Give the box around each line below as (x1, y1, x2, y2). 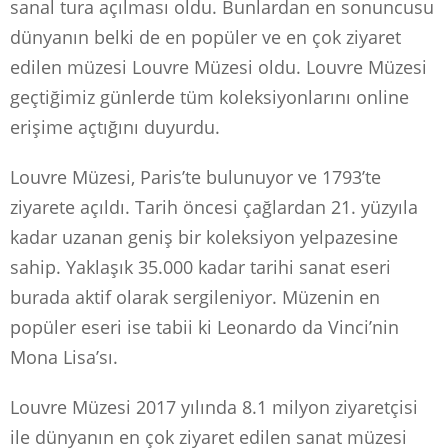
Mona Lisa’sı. (10, 344, 118, 369)
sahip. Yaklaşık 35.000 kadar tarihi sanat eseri (10, 254, 391, 279)
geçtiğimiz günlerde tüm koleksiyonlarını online (10, 84, 409, 109)
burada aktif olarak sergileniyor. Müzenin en (10, 284, 380, 309)
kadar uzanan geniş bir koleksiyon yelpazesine (10, 224, 398, 249)
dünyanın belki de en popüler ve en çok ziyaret (10, 24, 401, 49)
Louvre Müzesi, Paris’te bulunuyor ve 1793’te (10, 164, 381, 189)
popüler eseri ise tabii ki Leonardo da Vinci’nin (10, 314, 399, 339)
